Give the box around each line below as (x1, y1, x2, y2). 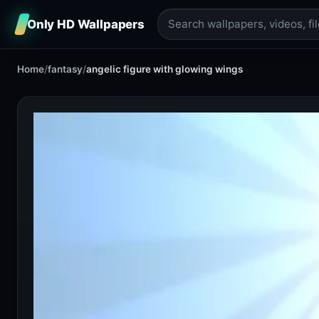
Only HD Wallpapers (27, 16, 145, 31)
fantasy (48, 63, 83, 75)
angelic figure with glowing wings (86, 63, 243, 75)
